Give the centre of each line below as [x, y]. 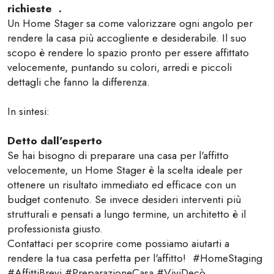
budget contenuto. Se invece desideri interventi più [124, 199]
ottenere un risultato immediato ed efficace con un [122, 185]
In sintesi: [32, 111]
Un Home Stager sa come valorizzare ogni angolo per [130, 23]
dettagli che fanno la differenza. [79, 82]
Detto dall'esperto [55, 141]
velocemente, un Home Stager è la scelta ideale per [125, 170]
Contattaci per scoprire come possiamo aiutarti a [118, 243]
